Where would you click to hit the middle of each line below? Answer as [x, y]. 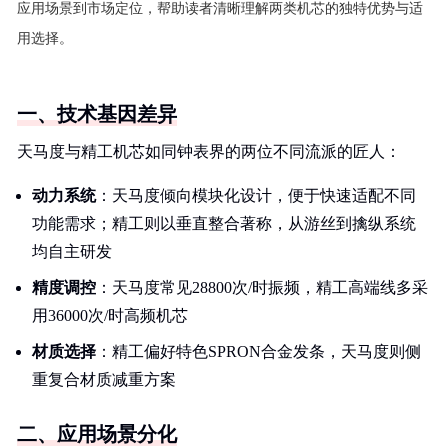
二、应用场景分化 [97, 434]
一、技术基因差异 [97, 114]
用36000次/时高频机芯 [110, 315]
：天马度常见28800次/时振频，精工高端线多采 [262, 287]
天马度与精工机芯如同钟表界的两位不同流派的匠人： [209, 151]
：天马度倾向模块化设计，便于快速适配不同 [256, 195]
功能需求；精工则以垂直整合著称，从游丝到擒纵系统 [224, 223]
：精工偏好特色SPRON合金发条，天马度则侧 [258, 351]
